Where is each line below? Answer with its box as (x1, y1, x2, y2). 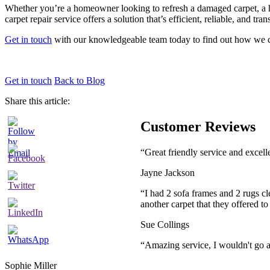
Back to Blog (54, 75, 105, 86)
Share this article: (5, 95, 70, 106)
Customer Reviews (140, 118, 256, 134)
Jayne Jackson (140, 167, 195, 178)
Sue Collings (140, 219, 189, 230)
